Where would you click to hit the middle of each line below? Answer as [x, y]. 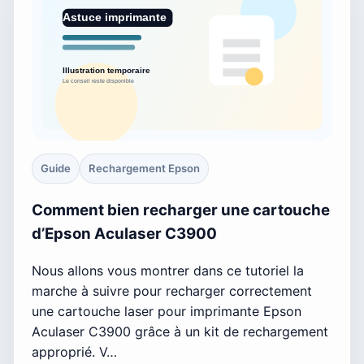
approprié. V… [74, 352]
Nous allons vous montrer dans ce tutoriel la [168, 271]
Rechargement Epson [144, 168]
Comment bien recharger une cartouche [181, 210]
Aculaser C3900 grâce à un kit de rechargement [180, 332]
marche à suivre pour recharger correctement [172, 291]
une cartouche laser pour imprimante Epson [167, 312]
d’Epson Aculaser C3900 [124, 234]
